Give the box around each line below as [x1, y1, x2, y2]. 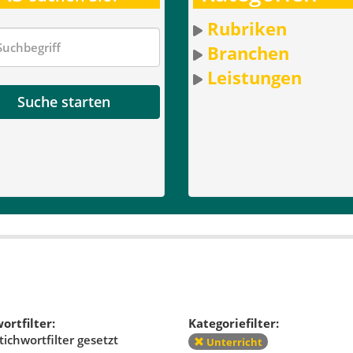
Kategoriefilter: [188, 315, 279, 332]
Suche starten [17, 91, 111, 111]
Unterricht [203, 334, 262, 349]
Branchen [206, 40, 289, 65]
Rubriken [206, 16, 287, 40]
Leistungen [206, 65, 302, 89]
